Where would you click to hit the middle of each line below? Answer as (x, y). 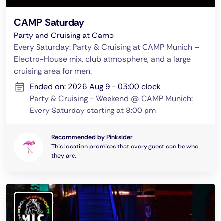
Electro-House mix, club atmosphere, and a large (102, 59)
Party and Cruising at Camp (64, 35)
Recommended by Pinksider (92, 137)
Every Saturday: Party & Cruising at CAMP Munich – (107, 47)
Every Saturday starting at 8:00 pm (93, 110)
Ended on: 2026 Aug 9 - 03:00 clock (95, 87)
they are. (64, 156)
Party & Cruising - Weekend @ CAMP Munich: (111, 98)
